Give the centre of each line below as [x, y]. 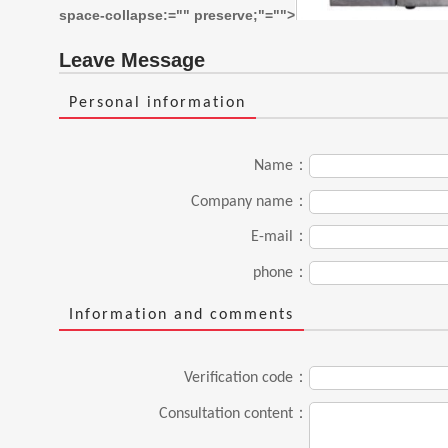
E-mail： [280, 237]
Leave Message [132, 60]
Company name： [250, 201]
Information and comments [181, 315]
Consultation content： [234, 413]
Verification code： [246, 378]
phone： [281, 272]
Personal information [157, 103]
